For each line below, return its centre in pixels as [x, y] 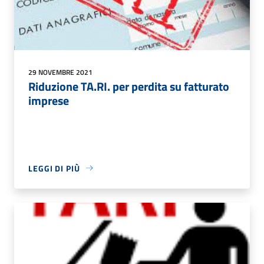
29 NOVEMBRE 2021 [60, 72]
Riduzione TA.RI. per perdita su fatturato [129, 86]
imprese [49, 100]
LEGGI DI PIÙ [54, 168]
